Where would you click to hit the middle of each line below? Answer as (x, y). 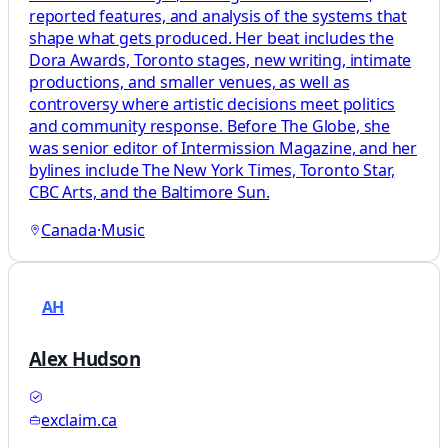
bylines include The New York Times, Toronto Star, (212, 169)
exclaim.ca (79, 420)
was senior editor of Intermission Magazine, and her (223, 147)
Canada (69, 229)
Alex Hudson (85, 359)
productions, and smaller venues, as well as (189, 81)
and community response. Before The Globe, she (210, 125)
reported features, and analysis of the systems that (218, 15)
